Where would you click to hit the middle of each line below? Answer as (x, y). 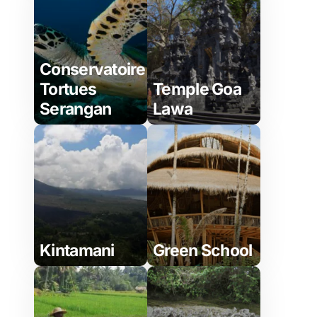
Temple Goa (197, 89)
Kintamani (77, 250)
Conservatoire (93, 69)
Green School (203, 250)
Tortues (68, 89)
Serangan (76, 109)
